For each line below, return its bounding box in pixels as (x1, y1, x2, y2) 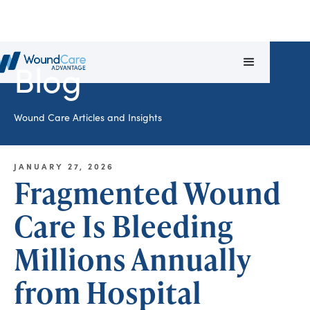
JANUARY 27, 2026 (14, 161, 114, 172)
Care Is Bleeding (14, 206, 233, 246)
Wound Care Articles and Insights (14, 111, 162, 124)
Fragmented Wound (14, 172, 281, 213)
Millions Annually (14, 239, 250, 280)
